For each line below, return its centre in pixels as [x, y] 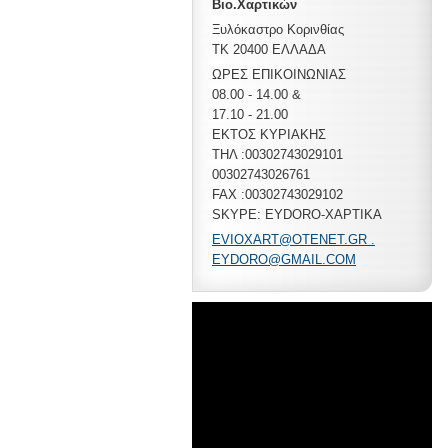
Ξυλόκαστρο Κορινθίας [278, 29]
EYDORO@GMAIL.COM [284, 259]
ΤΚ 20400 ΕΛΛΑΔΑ [269, 49]
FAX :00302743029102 [277, 194]
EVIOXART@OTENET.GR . [293, 239]
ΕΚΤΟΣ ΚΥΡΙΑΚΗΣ [269, 134]
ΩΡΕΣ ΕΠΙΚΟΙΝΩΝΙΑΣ [279, 74]
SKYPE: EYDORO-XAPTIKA [297, 214]
